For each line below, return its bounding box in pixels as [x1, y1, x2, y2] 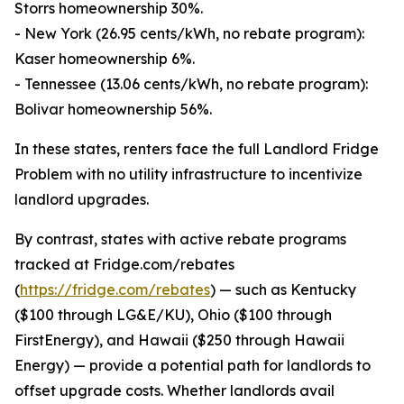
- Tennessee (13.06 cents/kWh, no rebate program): [14, 75, 368, 94]
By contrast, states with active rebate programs [14, 230, 346, 249]
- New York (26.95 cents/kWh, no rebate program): [14, 24, 364, 43]
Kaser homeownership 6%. [14, 50, 195, 69]
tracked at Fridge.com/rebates [14, 255, 234, 274]
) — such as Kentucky [210, 280, 356, 299]
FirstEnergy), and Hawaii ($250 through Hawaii [14, 331, 344, 350]
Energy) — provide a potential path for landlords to [14, 356, 371, 375]
